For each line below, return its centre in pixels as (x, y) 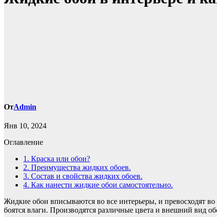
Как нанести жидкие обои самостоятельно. (101, 185)
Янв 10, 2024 (25, 126)
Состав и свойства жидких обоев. (86, 176)
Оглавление (23, 142)
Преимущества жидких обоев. (80, 168)
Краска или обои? (60, 159)
